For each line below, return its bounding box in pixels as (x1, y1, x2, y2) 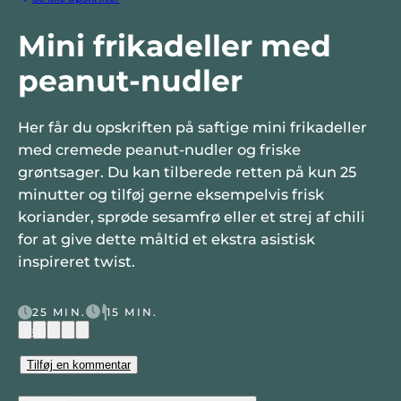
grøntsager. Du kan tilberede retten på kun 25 (17, 163, 356, 182)
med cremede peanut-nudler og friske (17, 141, 301, 159)
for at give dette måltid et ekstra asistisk (17, 230, 315, 249)
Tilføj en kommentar (26, 357, 131, 371)
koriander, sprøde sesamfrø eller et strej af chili (17, 208, 365, 226)
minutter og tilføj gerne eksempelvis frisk (17, 185, 324, 204)
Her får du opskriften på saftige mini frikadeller (17, 118, 367, 137)
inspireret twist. (17, 252, 135, 271)
